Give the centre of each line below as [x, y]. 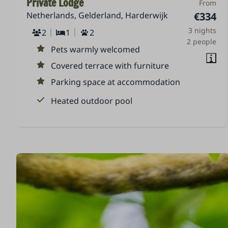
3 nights [203, 31]
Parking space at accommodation [116, 82]
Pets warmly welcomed [96, 50]
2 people [202, 42]
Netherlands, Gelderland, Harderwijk [97, 16]
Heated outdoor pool [92, 101]
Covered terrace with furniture [110, 66]
